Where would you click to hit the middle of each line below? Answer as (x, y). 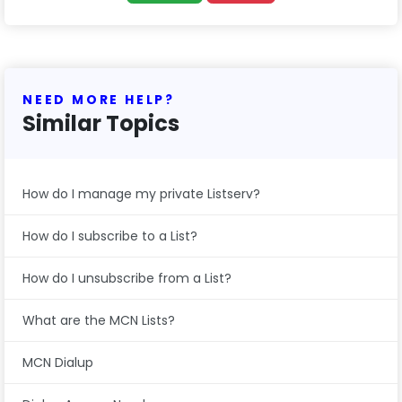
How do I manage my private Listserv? (141, 193)
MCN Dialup (58, 362)
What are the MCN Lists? (99, 320)
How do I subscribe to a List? (110, 236)
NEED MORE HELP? (99, 99)
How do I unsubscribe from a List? (127, 278)
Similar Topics (101, 123)
